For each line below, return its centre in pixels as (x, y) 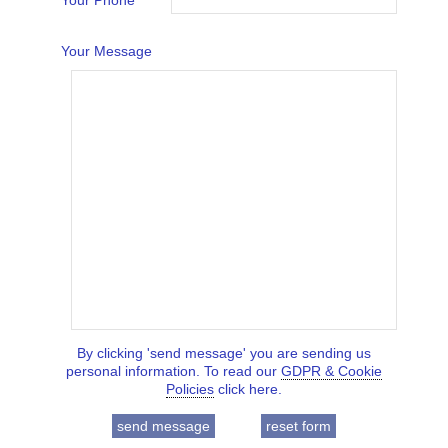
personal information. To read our (173, 371)
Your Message (106, 51)
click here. (248, 389)
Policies (190, 389)
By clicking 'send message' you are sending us (224, 353)
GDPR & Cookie (331, 371)
